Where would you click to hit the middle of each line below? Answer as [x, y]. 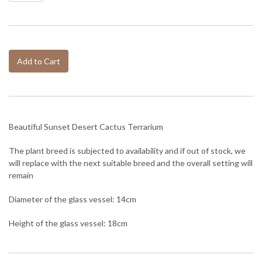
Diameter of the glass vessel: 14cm [73, 199]
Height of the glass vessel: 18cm [68, 223]
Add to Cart [39, 61]
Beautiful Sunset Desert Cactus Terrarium [86, 126]
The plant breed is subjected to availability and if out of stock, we [127, 150]
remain [21, 175]
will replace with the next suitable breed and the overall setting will [131, 163]
